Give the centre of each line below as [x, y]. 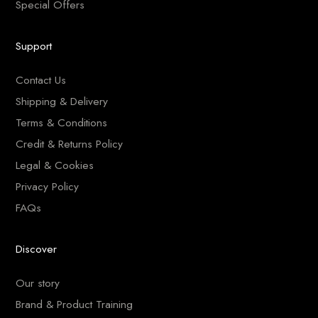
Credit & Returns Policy [70, 143]
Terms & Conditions [62, 122]
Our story [38, 283]
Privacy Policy [48, 186]
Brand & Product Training [75, 304]
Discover [37, 248]
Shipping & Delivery [62, 101]
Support [34, 45]
